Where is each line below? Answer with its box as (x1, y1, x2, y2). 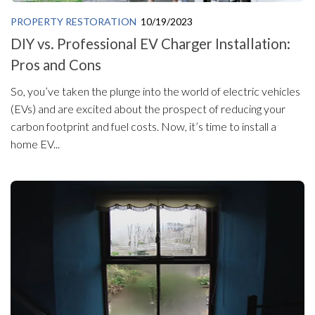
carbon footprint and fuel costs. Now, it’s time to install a (11, 119, 276, 133)
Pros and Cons (11, 56, 101, 73)
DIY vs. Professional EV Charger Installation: (11, 34, 290, 52)
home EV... (11, 136, 60, 150)
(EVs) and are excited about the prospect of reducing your (11, 101, 285, 115)
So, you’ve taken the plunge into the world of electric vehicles (11, 84, 300, 98)
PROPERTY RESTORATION (11, 15, 136, 27)
